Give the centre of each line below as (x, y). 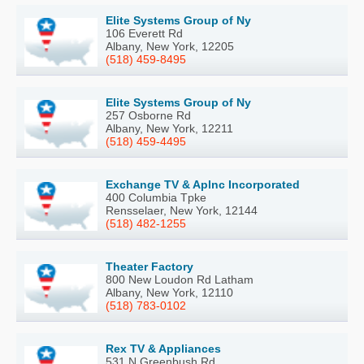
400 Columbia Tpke (156, 198)
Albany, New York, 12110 (169, 293)
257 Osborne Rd (148, 116)
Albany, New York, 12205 (170, 47)
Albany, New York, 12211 (169, 129)
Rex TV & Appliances (163, 349)
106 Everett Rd (144, 34)
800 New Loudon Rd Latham (180, 280)
